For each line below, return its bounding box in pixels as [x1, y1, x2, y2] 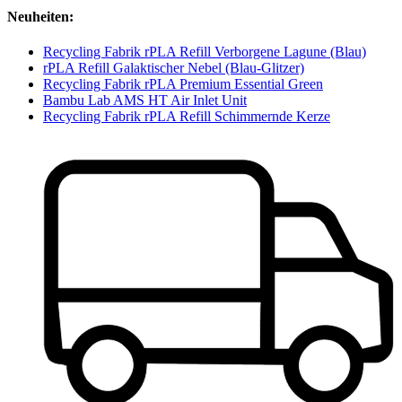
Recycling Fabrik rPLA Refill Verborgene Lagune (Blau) [43, 44, 366, 60]
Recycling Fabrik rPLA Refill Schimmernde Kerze [43, 109, 330, 125]
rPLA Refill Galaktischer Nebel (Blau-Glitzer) [43, 60, 304, 76]
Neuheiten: [7, 8, 74, 24]
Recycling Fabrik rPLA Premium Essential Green [43, 76, 323, 92]
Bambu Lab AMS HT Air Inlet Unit [43, 92, 247, 109]
